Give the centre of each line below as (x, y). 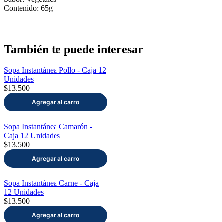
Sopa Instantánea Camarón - (48, 127)
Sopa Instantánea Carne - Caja (51, 183)
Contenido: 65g (28, 8)
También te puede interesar (74, 49)
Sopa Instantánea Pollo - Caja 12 (55, 70)
